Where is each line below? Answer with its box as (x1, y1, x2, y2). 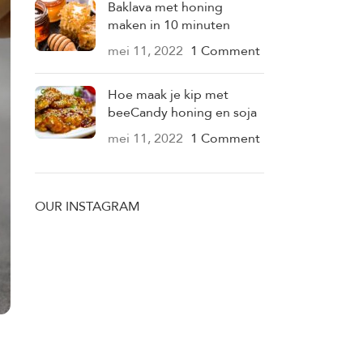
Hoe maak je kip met (107, 82, 228, 107)
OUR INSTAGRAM (34, 194, 140, 219)
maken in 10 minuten (107, 12, 230, 37)
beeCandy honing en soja (107, 100, 257, 125)
